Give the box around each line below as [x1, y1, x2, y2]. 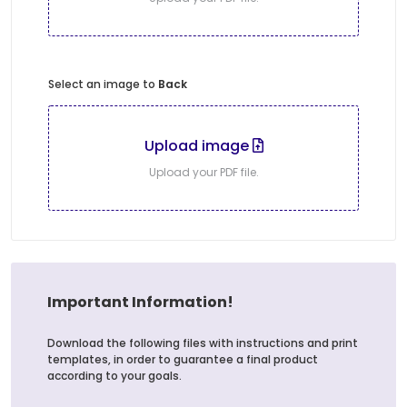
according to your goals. [47, 367, 182, 383]
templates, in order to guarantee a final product [47, 351, 318, 367]
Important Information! [47, 291, 233, 313]
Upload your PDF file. [148, 164, 259, 180]
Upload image [144, 134, 253, 156]
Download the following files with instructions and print [47, 334, 358, 351]
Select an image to [48, 75, 158, 92]
